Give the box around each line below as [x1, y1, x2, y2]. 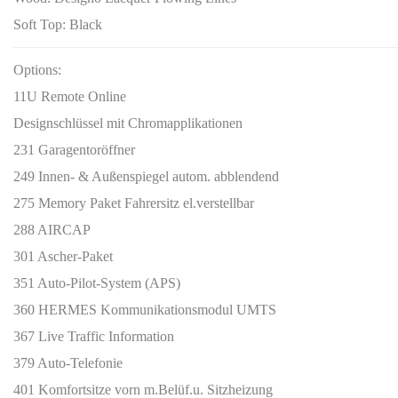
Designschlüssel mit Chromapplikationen [13, 115, 243, 131]
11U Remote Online [13, 89, 126, 104]
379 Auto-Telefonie [13, 355, 123, 370]
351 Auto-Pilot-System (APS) [13, 275, 180, 291]
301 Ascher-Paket [13, 249, 113, 264]
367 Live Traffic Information [13, 329, 174, 344]
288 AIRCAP [13, 222, 91, 237]
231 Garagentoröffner [13, 142, 135, 157]
